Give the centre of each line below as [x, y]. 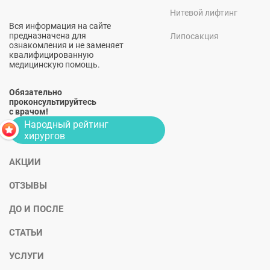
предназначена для [48, 36]
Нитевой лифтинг [203, 13]
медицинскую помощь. [55, 64]
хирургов [45, 136]
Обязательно [36, 92]
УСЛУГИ [27, 256]
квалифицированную [51, 55]
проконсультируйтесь [53, 102]
